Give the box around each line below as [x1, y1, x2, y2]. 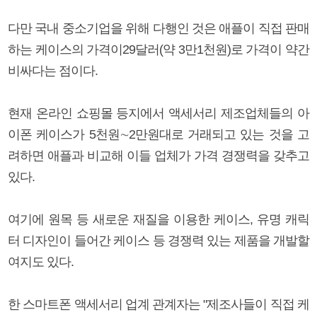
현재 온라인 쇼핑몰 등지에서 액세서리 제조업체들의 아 [8, 105, 309, 120]
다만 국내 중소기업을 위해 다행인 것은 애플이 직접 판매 [8, 21, 309, 35]
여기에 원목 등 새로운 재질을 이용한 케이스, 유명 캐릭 [8, 212, 309, 226]
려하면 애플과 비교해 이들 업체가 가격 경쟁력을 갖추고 [8, 148, 309, 163]
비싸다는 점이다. [8, 63, 98, 78]
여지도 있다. [8, 254, 74, 269]
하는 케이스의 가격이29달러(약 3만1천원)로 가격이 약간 [8, 42, 309, 57]
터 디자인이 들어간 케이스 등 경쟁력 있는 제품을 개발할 [8, 233, 309, 248]
